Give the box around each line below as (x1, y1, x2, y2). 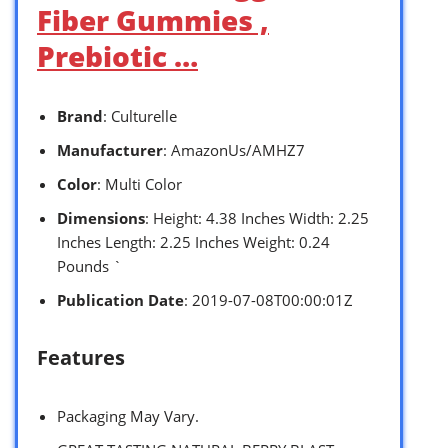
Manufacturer (57, 139, 163, 160)
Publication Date (57, 289, 184, 310)
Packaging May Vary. (57, 405, 199, 426)
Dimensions (57, 207, 145, 228)
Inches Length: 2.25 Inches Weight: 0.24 (57, 231, 330, 252)
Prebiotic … (37, 36, 198, 75)
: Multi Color (97, 173, 182, 194)
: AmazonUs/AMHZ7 (163, 139, 305, 160)
